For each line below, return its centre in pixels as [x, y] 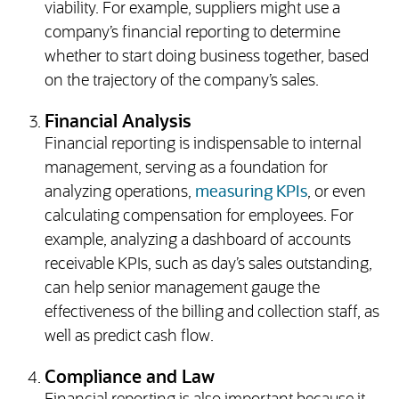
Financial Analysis [118, 122]
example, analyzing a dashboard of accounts [197, 241]
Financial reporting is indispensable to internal [203, 145]
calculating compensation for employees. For [199, 217]
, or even [336, 193]
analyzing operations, [119, 193]
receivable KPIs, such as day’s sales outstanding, [208, 265]
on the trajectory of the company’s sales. [181, 81]
